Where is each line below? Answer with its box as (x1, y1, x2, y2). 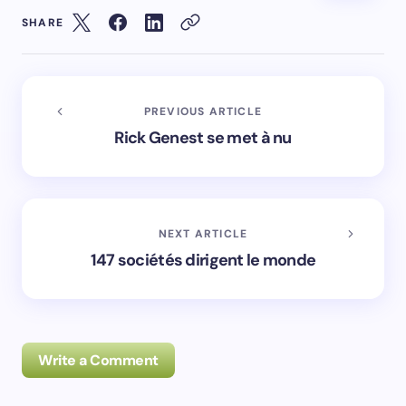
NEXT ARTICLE (158, 226, 248, 241)
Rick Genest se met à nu (114, 126, 292, 149)
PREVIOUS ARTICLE (143, 103, 263, 119)
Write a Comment (38, 350, 159, 370)
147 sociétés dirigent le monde (90, 248, 316, 271)
